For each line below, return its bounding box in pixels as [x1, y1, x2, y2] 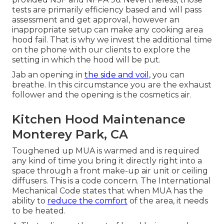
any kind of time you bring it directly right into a [12, 156, 202, 166]
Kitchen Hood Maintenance [12, 112, 185, 127]
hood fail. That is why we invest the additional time [12, 35, 212, 45]
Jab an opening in [12, 70, 84, 80]
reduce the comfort [47, 196, 127, 206]
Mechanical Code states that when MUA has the [12, 186, 203, 196]
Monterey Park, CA [12, 127, 128, 142]
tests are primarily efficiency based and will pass [12, 5, 201, 15]
